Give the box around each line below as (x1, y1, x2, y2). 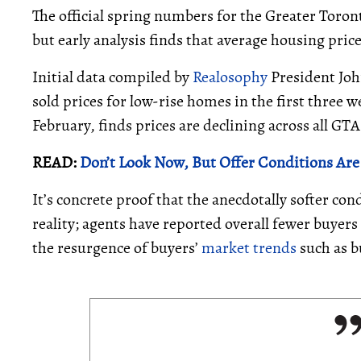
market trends (201, 237, 297, 259)
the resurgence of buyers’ (32, 237, 201, 259)
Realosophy (193, 66, 268, 88)
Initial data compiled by (32, 66, 193, 88)
